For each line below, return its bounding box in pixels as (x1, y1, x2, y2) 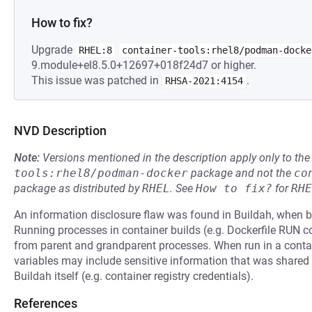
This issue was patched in (31, 74, 162, 87)
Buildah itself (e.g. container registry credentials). (14, 270, 253, 283)
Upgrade (31, 43, 75, 56)
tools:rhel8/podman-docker (14, 166, 188, 180)
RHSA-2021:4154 (165, 75, 243, 86)
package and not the (188, 166, 294, 180)
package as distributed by (14, 182, 142, 195)
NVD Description (14, 123, 107, 138)
